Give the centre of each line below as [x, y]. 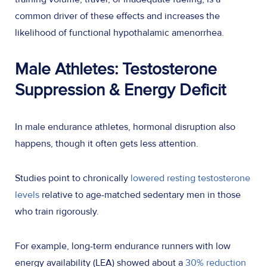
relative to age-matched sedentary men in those [140, 195]
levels [27, 195]
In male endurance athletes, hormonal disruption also [125, 127]
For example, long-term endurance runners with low [123, 246]
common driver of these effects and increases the [117, 16]
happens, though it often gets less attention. [109, 143]
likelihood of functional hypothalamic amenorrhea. [122, 32]
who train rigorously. [59, 211]
